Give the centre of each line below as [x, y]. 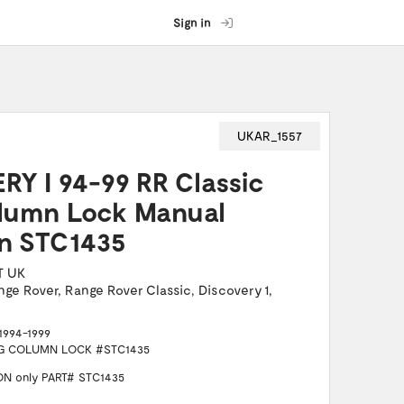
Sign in [192, 23]
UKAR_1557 [270, 136]
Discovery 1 [233, 289]
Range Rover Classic [128, 289]
